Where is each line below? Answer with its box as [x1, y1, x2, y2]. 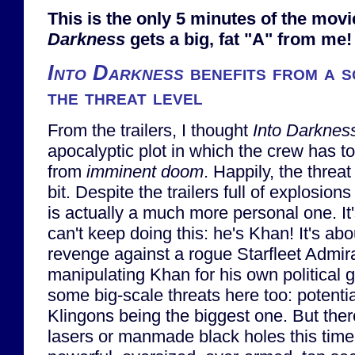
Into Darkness [48, 60, 184, 85]
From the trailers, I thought [48, 120, 253, 140]
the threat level [48, 85, 203, 109]
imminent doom [86, 161, 204, 181]
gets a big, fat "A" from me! [125, 29, 352, 50]
